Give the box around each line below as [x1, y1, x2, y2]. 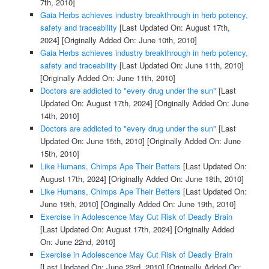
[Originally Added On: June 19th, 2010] [98, 198, 236, 210]
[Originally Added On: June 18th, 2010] [106, 173, 244, 185]
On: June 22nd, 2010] [40, 236, 115, 248]
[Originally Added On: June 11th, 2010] [40, 72, 175, 84]
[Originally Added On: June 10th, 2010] [59, 34, 197, 46]
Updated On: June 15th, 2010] [40, 135, 145, 147]
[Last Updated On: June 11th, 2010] [116, 59, 244, 71]
